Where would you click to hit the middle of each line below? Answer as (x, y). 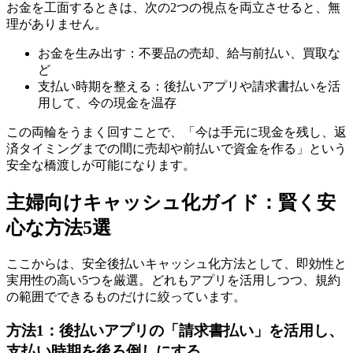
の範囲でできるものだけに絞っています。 (126, 297)
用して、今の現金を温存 (107, 103)
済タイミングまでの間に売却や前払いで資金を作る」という (176, 149)
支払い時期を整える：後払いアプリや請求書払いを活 (189, 87)
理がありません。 (57, 24)
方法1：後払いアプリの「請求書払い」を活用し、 (175, 330)
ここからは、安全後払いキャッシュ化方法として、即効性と (176, 264)
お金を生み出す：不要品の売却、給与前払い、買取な (189, 54)
